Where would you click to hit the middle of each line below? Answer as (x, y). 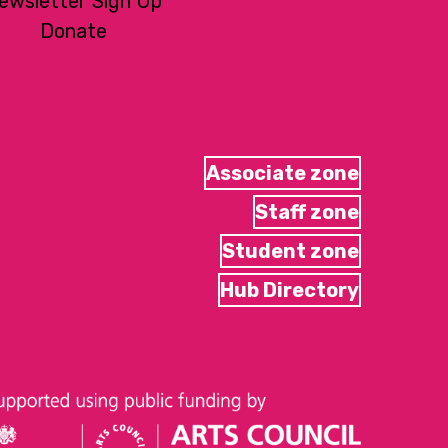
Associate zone (282, 172)
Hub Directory (289, 289)
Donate (73, 30)
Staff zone (306, 211)
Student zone (290, 250)
